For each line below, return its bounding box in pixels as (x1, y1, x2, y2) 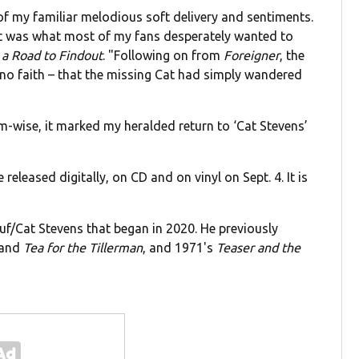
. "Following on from (103, 48, 224, 63)
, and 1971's (143, 240, 217, 256)
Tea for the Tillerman (23, 240, 143, 256)
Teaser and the (216, 240, 301, 256)
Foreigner (224, 48, 280, 63)
